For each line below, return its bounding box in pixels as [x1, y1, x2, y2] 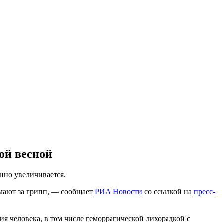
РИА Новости [95, 187, 142, 196]
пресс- [194, 187, 215, 196]
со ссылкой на [142, 187, 194, 196]
